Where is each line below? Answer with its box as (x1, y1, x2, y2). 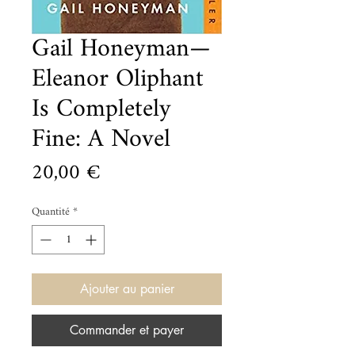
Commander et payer (70, 322, 184, 338)
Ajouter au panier (79, 281, 174, 297)
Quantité (32, 200, 70, 223)
